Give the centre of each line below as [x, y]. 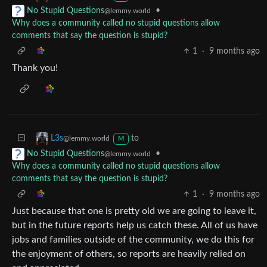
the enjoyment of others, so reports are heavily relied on [129, 254]
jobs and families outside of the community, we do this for [133, 239]
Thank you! [35, 68]
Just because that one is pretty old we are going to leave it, [134, 211]
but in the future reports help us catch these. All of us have [135, 225]
